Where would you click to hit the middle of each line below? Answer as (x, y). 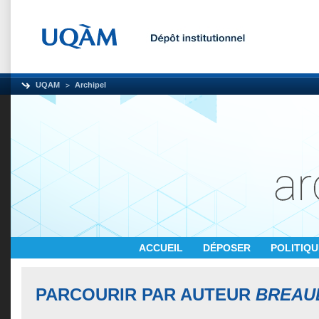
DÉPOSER (228, 248)
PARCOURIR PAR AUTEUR (146, 294)
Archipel (90, 85)
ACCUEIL (162, 248)
